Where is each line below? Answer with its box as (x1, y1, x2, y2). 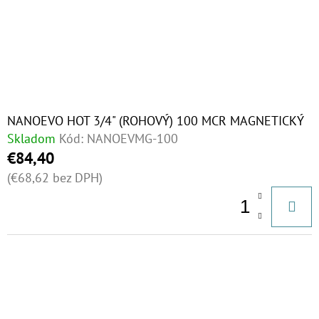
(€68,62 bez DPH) (7, 169, 103, 186)
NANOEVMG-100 (87, 130, 178, 147)
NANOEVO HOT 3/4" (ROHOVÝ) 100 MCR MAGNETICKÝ (7, 113, 304, 129)
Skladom (7, 130, 56, 147)
